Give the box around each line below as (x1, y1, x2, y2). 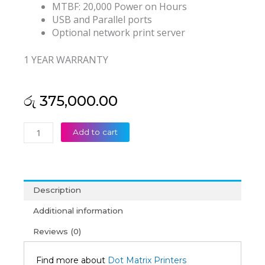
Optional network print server (52, 26, 185, 40)
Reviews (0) (33, 226, 82, 236)
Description (33, 185, 82, 195)
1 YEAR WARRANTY (24, 53, 108, 67)
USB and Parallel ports (52, 13, 152, 27)
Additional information (33, 205, 124, 215)
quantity (23, 215, 54, 225)
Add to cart (73, 127, 118, 137)
